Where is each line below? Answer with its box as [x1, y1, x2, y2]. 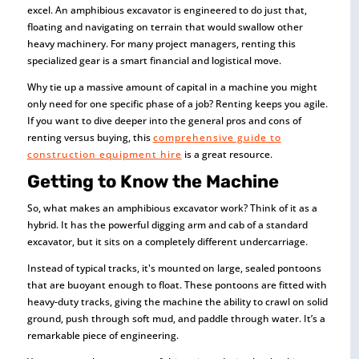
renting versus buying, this [26, 131, 153, 144]
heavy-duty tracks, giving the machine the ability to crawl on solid [26, 295, 328, 309]
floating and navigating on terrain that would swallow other [26, 20, 303, 34]
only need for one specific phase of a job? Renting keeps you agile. [26, 97, 328, 111]
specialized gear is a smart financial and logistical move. [26, 54, 281, 67]
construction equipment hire [26, 147, 182, 161]
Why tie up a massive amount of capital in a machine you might [26, 80, 317, 94]
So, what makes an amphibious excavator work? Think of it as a [26, 201, 317, 215]
